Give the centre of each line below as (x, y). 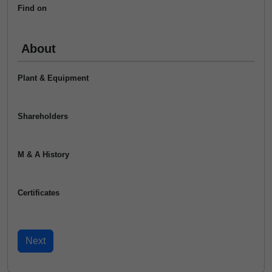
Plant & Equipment (53, 78)
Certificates (39, 193)
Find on (32, 8)
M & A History (43, 155)
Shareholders (43, 116)
